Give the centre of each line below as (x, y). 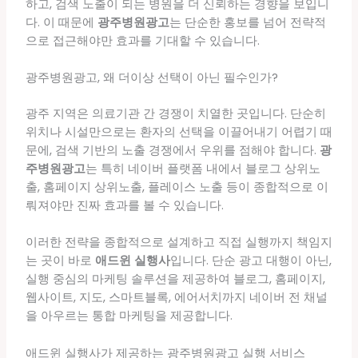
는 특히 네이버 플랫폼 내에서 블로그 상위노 (203, 168)
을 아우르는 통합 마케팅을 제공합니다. (129, 316)
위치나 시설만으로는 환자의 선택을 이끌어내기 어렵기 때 (179, 131)
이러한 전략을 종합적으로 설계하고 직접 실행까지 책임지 (179, 243)
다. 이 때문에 (61, 22)
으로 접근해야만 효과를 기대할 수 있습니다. (142, 40)
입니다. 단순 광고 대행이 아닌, (251, 261)
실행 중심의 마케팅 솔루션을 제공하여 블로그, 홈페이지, (175, 279)
